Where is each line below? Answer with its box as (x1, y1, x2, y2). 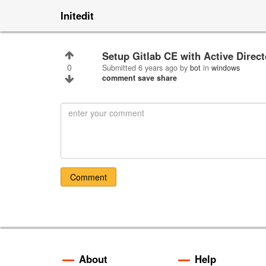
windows (211, 62, 240, 73)
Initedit (61, 8, 94, 23)
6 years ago (138, 62, 180, 73)
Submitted (102, 62, 138, 73)
